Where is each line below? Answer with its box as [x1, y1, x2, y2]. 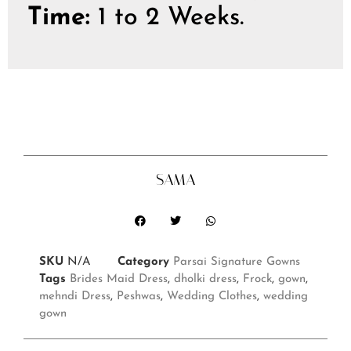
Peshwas [117, 291, 161, 303]
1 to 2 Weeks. [90, 5, 244, 31]
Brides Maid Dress [70, 273, 168, 286]
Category [118, 256, 169, 269]
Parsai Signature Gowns [173, 256, 300, 269]
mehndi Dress [39, 291, 110, 303]
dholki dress [174, 273, 237, 286]
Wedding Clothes [167, 291, 257, 303]
